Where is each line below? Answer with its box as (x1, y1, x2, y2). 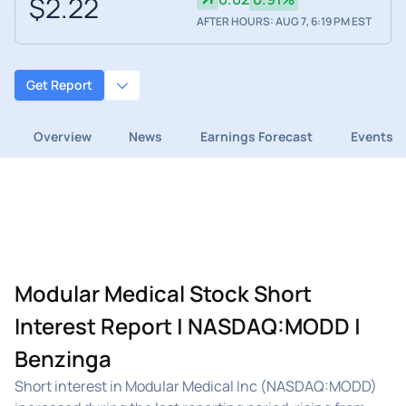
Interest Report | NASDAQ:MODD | (14, 310, 361, 341)
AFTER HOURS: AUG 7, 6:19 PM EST (196, 14, 372, 30)
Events (350, 127, 393, 145)
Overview (33, 127, 92, 145)
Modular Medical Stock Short (14, 277, 312, 308)
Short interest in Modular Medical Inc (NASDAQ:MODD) (14, 375, 377, 396)
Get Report (26, 76, 92, 94)
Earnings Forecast (199, 127, 313, 145)
